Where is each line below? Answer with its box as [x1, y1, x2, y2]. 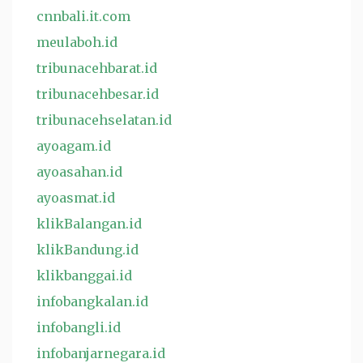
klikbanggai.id [36, 267, 132, 284]
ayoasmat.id [36, 190, 115, 206]
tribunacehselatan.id [36, 112, 172, 128]
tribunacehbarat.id [36, 60, 157, 76]
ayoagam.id [36, 138, 111, 154]
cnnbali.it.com [36, 8, 130, 24]
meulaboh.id [36, 34, 117, 50]
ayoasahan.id [36, 164, 122, 180]
